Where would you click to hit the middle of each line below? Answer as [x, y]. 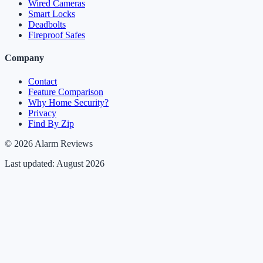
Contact [43, 81]
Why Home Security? [68, 102]
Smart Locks [52, 14]
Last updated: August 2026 [55, 163]
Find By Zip [51, 123]
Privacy [42, 113]
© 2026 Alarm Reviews [49, 143]
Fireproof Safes [57, 35]
